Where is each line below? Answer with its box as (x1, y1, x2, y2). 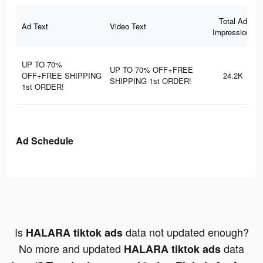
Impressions (212, 26, 254, 38)
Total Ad (219, 15, 247, 27)
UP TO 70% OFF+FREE (110, 64, 193, 76)
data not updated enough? (122, 224, 249, 240)
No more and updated (19, 241, 124, 257)
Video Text (110, 21, 146, 32)
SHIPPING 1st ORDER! (110, 75, 191, 87)
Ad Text (22, 21, 48, 32)
